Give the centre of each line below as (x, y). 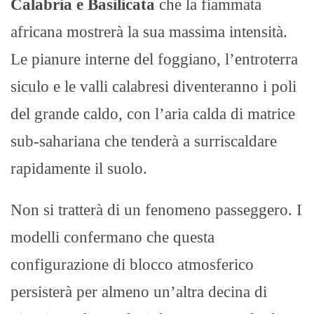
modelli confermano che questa (112, 238)
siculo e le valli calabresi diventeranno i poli (153, 87)
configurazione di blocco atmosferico (132, 265)
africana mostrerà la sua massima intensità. (149, 32)
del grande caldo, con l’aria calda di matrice (153, 114)
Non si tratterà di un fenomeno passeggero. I (156, 210)
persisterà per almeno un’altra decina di (139, 292)
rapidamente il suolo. (79, 169)
